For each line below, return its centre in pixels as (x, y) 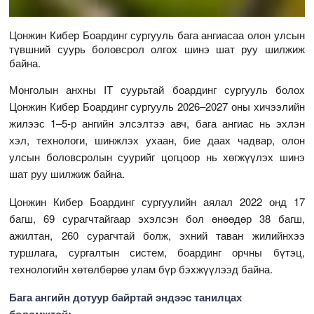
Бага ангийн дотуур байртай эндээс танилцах (126, 297)
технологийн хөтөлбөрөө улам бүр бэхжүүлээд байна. (141, 268)
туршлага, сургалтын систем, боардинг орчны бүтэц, (157, 252)
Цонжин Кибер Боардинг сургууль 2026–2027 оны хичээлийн (157, 106)
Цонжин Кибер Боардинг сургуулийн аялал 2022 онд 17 (157, 201)
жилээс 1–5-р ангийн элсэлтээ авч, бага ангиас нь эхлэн (157, 123)
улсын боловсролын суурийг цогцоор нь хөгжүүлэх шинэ (157, 156)
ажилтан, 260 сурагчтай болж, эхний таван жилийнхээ (157, 235)
